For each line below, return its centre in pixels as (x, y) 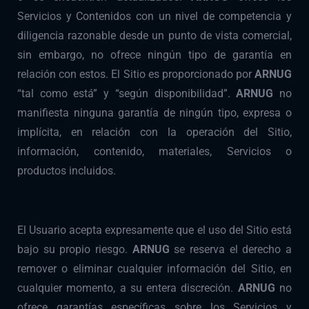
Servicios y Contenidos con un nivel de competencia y (154, 17)
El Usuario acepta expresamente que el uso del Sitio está (154, 230)
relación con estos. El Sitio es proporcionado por (136, 74)
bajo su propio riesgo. (75, 250)
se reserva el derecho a (233, 250)
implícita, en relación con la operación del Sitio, (154, 132)
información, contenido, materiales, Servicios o (154, 152)
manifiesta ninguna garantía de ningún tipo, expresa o (154, 113)
